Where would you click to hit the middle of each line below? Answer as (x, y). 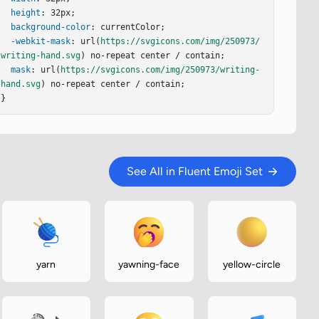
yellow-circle (252, 265)
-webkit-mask (41, 41)
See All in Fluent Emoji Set (195, 171)
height (26, 13)
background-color (51, 27)
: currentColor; (128, 27)
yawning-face (149, 265)
